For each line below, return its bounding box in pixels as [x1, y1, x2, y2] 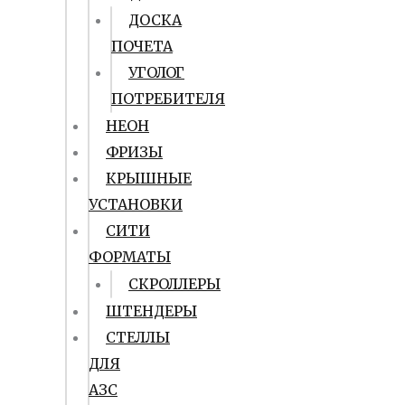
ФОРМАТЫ [89, 248, 171, 266]
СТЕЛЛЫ [106, 328, 170, 346]
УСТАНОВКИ [89, 195, 183, 213]
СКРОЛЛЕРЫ [128, 275, 221, 293]
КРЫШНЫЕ [106, 169, 192, 187]
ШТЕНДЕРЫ [106, 302, 197, 320]
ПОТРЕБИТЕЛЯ [111, 89, 225, 108]
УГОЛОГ [128, 63, 184, 81]
